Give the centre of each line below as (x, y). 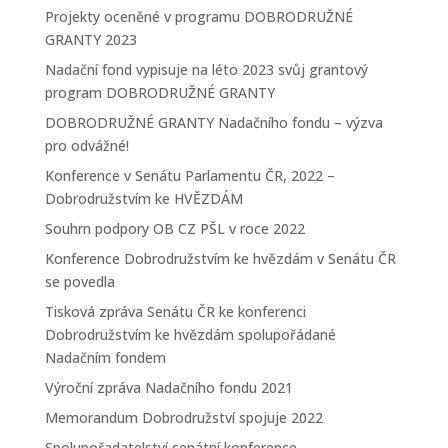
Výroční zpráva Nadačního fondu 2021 (168, 387)
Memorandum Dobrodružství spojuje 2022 (183, 417)
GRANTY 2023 (90, 39)
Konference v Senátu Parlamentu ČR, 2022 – (189, 175)
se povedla (79, 281)
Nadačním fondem (105, 357)
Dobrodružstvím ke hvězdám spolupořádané (190, 334)
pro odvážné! (86, 145)
